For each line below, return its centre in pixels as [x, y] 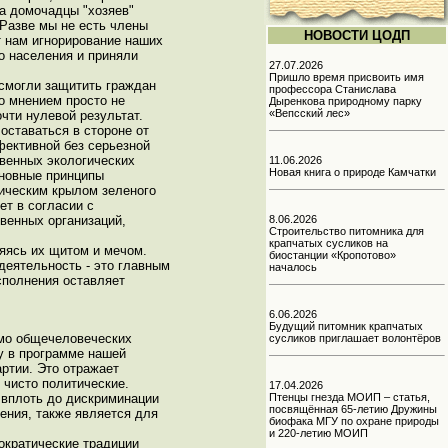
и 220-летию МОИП [318, 433]
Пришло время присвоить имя [346, 77]
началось [293, 267]
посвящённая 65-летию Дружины [353, 409]
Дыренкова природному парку [345, 101]
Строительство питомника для [346, 231]
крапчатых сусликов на [328, 243]
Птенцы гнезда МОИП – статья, [349, 397]
